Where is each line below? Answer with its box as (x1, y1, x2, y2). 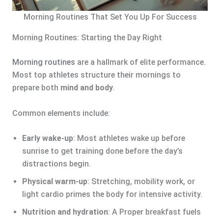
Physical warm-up (22, 177, 87, 187)
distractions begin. (22, 159, 91, 169)
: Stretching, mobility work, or (87, 177, 195, 187)
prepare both (12, 82, 60, 92)
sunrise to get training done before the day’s (22, 146, 183, 156)
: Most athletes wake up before (73, 134, 185, 143)
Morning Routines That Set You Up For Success (23, 12, 197, 22)
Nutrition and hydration (22, 207, 108, 217)
